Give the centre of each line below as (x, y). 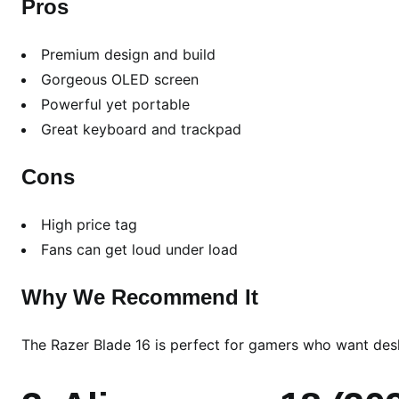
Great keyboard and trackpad (141, 130)
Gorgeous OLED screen (120, 80)
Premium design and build (128, 55)
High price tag (89, 225)
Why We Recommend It (140, 297)
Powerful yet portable (115, 105)
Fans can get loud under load (139, 250)
